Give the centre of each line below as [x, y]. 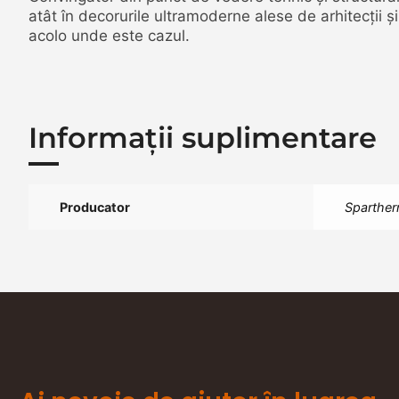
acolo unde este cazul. [109, 36]
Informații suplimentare [203, 138]
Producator [95, 208]
